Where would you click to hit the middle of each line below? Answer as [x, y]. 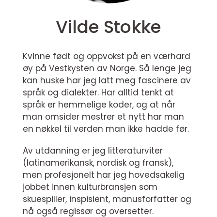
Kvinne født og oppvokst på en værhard [107, 56]
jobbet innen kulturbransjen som [90, 187]
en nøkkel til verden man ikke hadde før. [107, 129]
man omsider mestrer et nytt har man [103, 117]
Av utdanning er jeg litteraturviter [93, 151]
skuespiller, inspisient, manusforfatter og [107, 199]
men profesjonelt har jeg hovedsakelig [104, 175]
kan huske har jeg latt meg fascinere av [107, 80]
